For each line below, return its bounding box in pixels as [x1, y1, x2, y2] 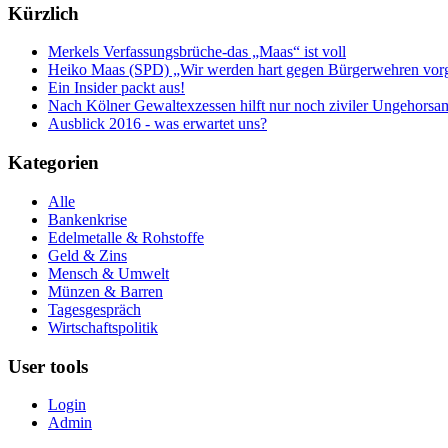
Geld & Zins [48, 246, 127, 264]
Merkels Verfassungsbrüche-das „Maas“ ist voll [48, 43, 346, 61]
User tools [8, 355, 88, 377]
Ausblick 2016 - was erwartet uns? [48, 115, 267, 133]
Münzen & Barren [48, 282, 163, 300]
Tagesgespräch [48, 300, 141, 318]
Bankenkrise [48, 210, 127, 228]
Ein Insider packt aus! [48, 79, 185, 97]
